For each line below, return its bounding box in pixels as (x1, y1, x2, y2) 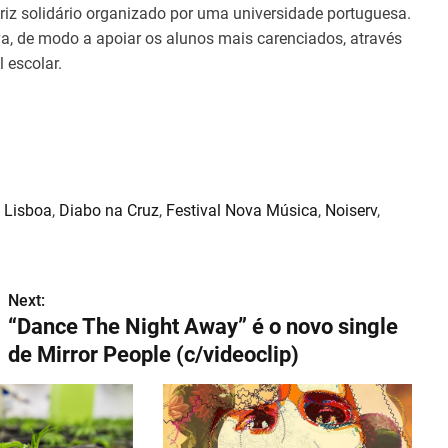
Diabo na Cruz (59, 200, 159, 220)
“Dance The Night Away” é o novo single (8, 313, 398, 339)
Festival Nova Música (166, 200, 318, 220)
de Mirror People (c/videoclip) (8, 341, 299, 367)
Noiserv (325, 200, 377, 220)
